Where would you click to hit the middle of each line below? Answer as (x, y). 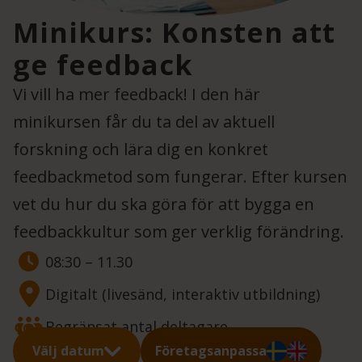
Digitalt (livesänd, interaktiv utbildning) (183, 295)
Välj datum (68, 351)
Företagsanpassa (211, 351)
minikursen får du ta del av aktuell (144, 122)
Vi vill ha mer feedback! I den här (137, 95)
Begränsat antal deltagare (137, 327)
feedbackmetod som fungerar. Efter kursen (180, 177)
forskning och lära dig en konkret (141, 149)
